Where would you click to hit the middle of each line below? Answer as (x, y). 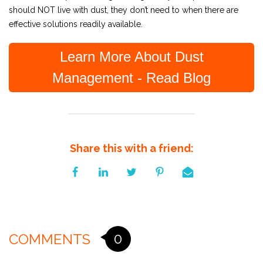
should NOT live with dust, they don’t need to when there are (124, 10)
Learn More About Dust (131, 56)
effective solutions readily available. (76, 24)
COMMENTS (50, 239)
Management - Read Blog (131, 77)
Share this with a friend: (131, 148)
